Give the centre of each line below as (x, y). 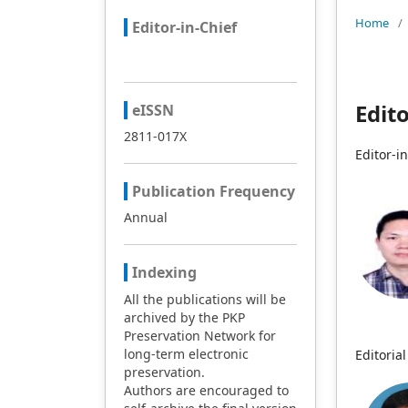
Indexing (164, 272)
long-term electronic (186, 354)
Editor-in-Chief (184, 27)
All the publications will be (204, 299)
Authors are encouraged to (206, 390)
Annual (145, 217)
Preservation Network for (199, 336)
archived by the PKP (184, 317)
